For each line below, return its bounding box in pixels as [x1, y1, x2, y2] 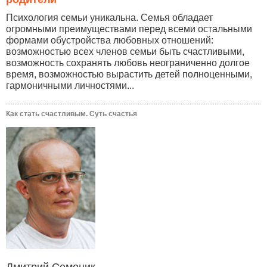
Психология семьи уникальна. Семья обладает [6, 13, 213, 23]
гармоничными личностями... [6, 80, 134, 91]
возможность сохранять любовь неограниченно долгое [6, 58, 250, 69]
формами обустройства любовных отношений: [6, 35, 213, 46]
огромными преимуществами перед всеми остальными [6, 24, 252, 35]
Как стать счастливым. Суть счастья [6, 110, 137, 119]
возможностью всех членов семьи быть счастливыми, [6, 46, 244, 57]
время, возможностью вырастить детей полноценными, [6, 69, 252, 80]
